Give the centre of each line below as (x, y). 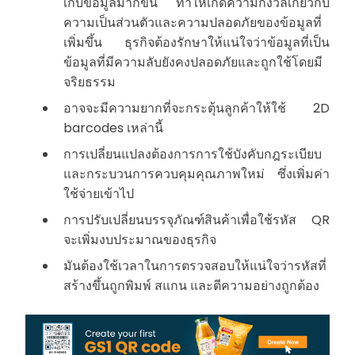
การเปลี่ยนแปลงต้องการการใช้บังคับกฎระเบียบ (193, 154)
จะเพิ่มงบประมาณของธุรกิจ (140, 239)
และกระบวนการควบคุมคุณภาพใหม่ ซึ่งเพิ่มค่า (197, 174)
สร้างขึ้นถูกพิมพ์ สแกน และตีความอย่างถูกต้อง (191, 285)
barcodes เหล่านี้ (113, 128)
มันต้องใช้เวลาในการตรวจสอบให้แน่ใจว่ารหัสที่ (195, 265)
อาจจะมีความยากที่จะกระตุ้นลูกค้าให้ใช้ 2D (197, 108)
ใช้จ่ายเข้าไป (99, 193)
